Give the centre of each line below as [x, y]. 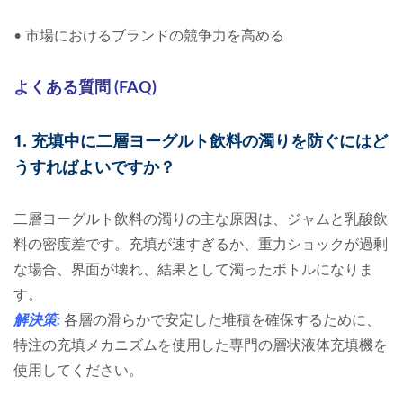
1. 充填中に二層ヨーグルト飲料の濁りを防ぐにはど [201, 141]
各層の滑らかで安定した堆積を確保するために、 [222, 321]
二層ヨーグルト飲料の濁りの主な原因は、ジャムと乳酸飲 [201, 220]
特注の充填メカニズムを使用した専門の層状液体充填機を [201, 346]
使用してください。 [78, 371]
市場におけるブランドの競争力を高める [155, 36]
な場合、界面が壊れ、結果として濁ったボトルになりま [193, 270]
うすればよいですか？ [94, 167]
